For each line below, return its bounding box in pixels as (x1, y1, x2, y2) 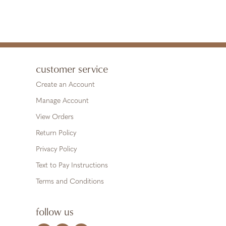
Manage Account (36, 97, 89, 105)
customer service (36, 62, 108, 76)
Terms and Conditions (36, 178, 104, 186)
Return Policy (36, 130, 76, 137)
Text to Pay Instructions (36, 162, 108, 169)
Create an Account (36, 81, 95, 89)
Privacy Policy (36, 146, 77, 153)
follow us (36, 204, 74, 218)
